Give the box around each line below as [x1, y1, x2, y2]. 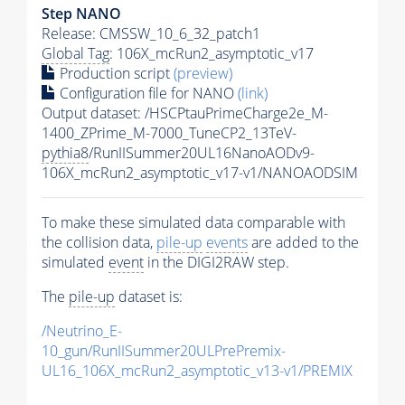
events [206, 232, 248, 253]
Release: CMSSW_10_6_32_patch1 [42, 24, 260, 44]
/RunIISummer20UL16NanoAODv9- [89, 143, 315, 164]
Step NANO [42, 4, 121, 24]
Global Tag [42, 43, 109, 64]
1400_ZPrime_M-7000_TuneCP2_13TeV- [42, 123, 297, 144]
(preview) [174, 63, 232, 84]
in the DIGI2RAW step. [144, 252, 289, 273]
